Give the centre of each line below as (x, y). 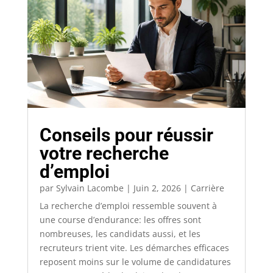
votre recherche (104, 153)
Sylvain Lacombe (90, 188)
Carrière (207, 188)
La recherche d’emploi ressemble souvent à (128, 205)
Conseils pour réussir (126, 135)
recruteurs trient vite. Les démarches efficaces (134, 247)
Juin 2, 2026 (157, 188)
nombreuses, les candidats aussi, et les (120, 233)
